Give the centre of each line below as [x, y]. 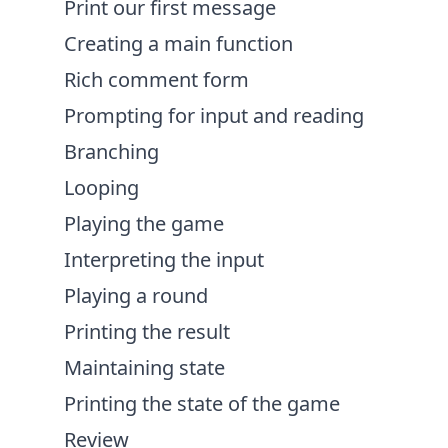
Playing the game [144, 223]
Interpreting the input [164, 259]
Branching [111, 151]
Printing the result [147, 331]
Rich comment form [156, 79]
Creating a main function [178, 43]
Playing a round [136, 295]
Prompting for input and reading [214, 115]
